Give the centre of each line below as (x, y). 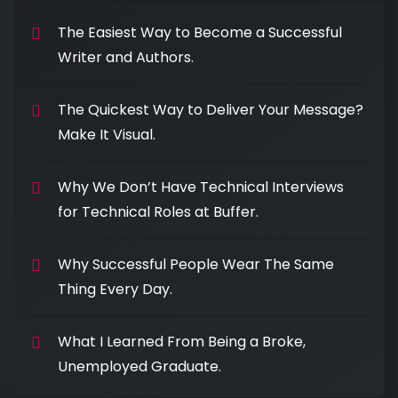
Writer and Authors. (126, 57)
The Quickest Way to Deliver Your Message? (211, 110)
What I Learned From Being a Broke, (182, 342)
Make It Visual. (107, 135)
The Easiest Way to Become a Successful (200, 32)
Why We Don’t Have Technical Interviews (201, 187)
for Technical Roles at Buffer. (158, 212)
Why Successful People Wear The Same (196, 264)
